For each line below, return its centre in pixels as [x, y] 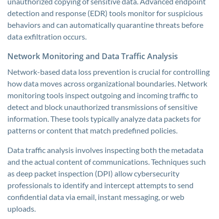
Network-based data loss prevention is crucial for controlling [109, 72]
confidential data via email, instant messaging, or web [96, 197]
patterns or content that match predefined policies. [92, 130]
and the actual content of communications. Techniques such [107, 162]
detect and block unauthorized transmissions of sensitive [102, 107]
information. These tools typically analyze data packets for [104, 119]
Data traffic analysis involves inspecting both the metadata [105, 150]
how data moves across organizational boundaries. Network [107, 83]
